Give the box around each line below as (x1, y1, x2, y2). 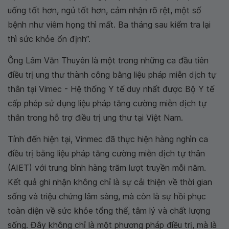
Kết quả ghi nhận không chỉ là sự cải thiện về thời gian (8, 177, 212, 188)
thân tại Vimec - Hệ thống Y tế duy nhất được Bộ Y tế (8, 84, 214, 95)
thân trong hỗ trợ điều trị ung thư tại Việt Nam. (8, 112, 186, 123)
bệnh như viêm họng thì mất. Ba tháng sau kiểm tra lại (8, 19, 211, 30)
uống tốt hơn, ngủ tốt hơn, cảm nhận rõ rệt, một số (8, 5, 201, 16)
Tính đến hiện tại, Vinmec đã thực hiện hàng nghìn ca (8, 134, 208, 145)
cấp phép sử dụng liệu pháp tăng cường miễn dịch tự (8, 98, 207, 109)
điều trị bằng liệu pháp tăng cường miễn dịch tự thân (8, 148, 205, 159)
